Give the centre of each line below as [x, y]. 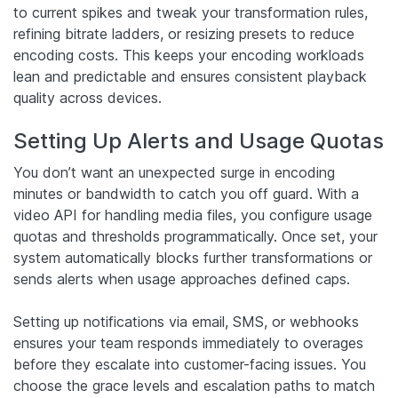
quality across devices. [88, 97]
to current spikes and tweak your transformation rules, [191, 12]
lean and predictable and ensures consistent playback [190, 76]
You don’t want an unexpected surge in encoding [174, 172]
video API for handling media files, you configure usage [193, 215]
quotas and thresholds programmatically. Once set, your [195, 236]
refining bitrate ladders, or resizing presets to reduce [184, 33]
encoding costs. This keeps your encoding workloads [189, 55]
